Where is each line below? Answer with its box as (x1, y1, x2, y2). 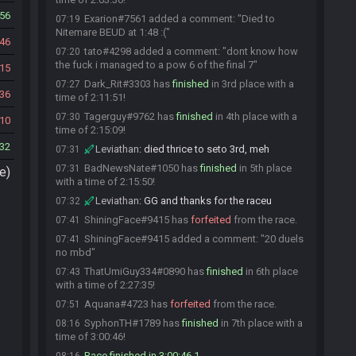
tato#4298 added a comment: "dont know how (84, 45, 298, 57)
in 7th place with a (219, 317, 303, 329)
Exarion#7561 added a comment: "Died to (84, 13, 275, 25)
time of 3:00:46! (56, 331, 126, 342)
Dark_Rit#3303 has (84, 78, 172, 90)
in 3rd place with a (209, 78, 294, 90)
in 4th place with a (213, 110, 297, 122)
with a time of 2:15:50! (56, 176, 155, 188)
